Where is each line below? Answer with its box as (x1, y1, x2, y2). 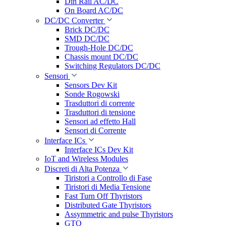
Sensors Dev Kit (65, 81, 117, 89)
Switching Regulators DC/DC (65, 62, 160, 70)
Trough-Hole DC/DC (65, 43, 133, 52)
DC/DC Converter (44, 16, 103, 25)
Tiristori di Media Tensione (65, 183, 150, 191)
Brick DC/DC (65, 25, 109, 34)
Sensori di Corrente (65, 126, 126, 135)
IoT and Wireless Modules (44, 154, 128, 163)
